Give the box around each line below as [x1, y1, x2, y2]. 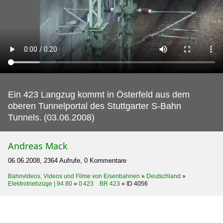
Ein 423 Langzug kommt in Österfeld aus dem [8, 90, 190, 100]
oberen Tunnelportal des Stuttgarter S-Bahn [8, 101, 181, 111]
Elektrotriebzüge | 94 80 [8, 180, 72, 187]
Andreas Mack [8, 140, 68, 152]
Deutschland [146, 173, 181, 180]
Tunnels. [8, 112, 42, 122]
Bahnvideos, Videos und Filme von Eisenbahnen [8, 173, 140, 180]
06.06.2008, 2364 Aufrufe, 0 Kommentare [8, 157, 126, 164]
